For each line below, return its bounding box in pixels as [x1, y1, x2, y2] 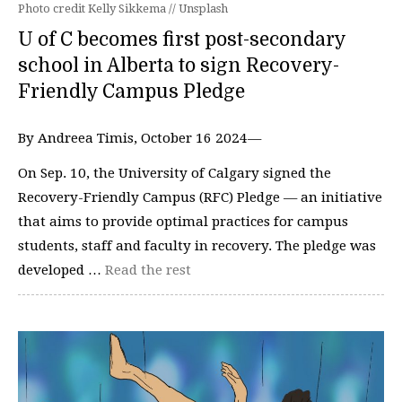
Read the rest [105, 262, 191, 278]
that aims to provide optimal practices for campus [18, 214, 348, 230]
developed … [18, 262, 105, 278]
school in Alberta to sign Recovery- [18, 54, 339, 76]
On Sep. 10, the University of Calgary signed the [18, 165, 331, 181]
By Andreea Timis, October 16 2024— [18, 129, 261, 146]
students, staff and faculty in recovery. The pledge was [18, 238, 376, 254]
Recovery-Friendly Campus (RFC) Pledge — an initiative [18, 189, 382, 205]
